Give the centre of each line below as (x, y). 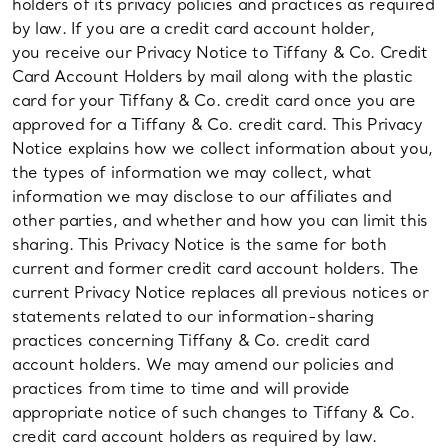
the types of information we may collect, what (192, 172)
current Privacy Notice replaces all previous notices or (220, 292)
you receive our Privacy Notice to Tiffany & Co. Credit (220, 52)
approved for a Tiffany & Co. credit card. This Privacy (217, 124)
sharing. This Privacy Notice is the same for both (199, 244)
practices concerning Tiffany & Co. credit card (191, 340)
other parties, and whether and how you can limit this (220, 220)
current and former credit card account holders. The (215, 268)
